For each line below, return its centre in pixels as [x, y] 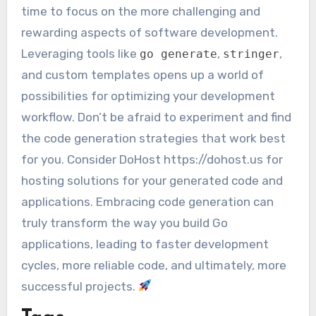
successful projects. [79, 286]
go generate [178, 54]
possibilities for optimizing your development [148, 96]
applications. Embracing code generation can [147, 201]
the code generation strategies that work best [153, 138]
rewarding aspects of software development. [149, 32]
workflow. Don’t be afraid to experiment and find [156, 117]
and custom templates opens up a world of [142, 74]
